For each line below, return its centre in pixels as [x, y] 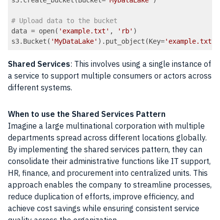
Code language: [35, 55]
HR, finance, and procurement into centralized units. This [108, 173]
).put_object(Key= [131, 41]
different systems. [41, 88]
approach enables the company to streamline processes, [110, 185]
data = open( [35, 31]
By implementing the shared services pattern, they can [105, 150]
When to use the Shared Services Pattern [87, 114]
